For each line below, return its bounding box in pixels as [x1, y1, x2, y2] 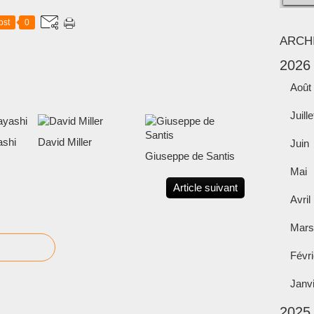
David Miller [38, 135, 92, 148]
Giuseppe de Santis [144, 149, 235, 162]
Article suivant [173, 181, 238, 193]
